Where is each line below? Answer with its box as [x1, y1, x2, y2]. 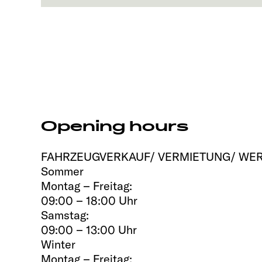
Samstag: [41, 207, 89, 222]
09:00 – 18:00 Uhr [41, 192, 137, 208]
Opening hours [41, 117, 189, 136]
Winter [41, 236, 75, 251]
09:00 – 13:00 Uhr [41, 222, 137, 237]
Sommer [41, 163, 84, 178]
